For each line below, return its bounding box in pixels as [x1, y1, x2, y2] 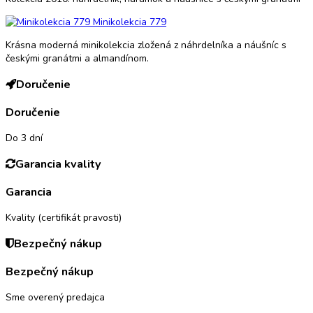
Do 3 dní [6, 131, 43, 145]
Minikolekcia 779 [90, 15, 166, 29]
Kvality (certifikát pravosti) [6, 211, 122, 225]
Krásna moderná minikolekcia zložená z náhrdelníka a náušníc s [6, 38, 286, 52]
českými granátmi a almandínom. [6, 51, 149, 65]
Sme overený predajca [6, 291, 105, 305]
